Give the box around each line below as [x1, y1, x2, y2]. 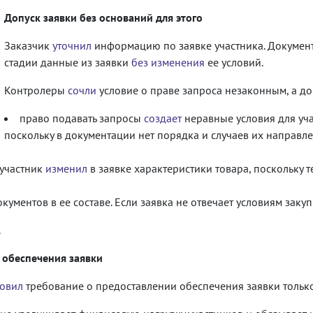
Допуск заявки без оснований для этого [4, 10, 203, 24]
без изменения [131, 54, 205, 69]
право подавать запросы [20, 110, 144, 125]
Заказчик [4, 38, 52, 52]
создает [144, 110, 182, 125]
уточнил [52, 38, 92, 52]
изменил [45, 161, 87, 175]
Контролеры [4, 82, 68, 97]
